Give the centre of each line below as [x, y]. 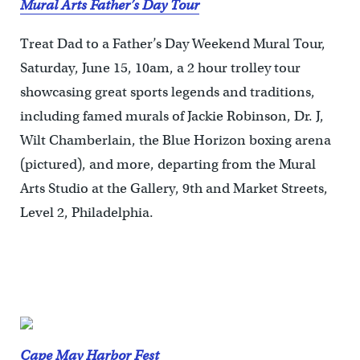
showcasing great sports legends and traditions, [167, 92]
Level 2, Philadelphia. [86, 213]
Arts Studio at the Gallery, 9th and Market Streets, [174, 189]
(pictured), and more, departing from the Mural [168, 165]
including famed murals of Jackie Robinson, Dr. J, [172, 117]
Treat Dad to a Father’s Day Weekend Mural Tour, [172, 44]
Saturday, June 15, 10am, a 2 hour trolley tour [160, 68]
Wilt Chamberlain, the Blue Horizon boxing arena [175, 141]
